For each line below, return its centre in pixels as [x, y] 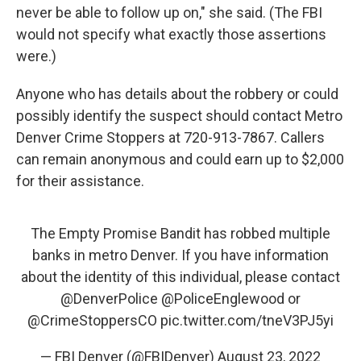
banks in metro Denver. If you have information [180, 255]
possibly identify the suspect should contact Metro [179, 116]
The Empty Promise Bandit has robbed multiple [180, 233]
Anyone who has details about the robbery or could [177, 94]
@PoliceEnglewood [223, 299]
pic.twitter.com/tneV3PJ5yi [247, 320]
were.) [36, 56]
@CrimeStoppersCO [92, 320]
